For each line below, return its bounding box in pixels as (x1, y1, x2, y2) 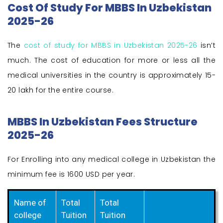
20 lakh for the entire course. (7, 85, 113, 96)
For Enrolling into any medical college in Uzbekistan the (7, 154, 216, 165)
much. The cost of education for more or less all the (7, 55, 216, 66)
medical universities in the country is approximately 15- (7, 70, 216, 81)
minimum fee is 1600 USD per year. (7, 169, 135, 180)
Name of (14, 198, 46, 208)
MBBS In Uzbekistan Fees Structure (7, 114, 198, 129)
